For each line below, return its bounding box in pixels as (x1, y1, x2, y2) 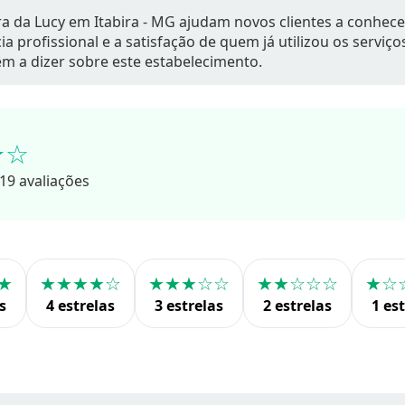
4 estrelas (46, 296, 115, 316)
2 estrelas (263, 296, 332, 316)
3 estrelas (155, 296, 223, 316)
